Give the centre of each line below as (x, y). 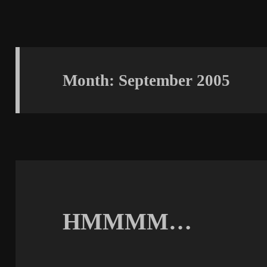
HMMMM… (128, 222)
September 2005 (175, 80)
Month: (91, 80)
